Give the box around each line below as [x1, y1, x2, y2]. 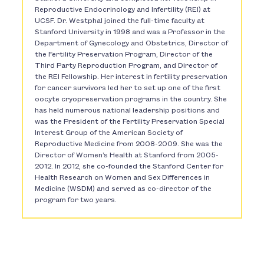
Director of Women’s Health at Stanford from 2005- [35, 151, 219, 160]
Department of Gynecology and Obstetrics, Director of [35, 39, 229, 48]
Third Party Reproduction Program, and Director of [35, 62, 218, 70]
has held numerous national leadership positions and [35, 107, 220, 115]
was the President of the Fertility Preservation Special [35, 118, 225, 126]
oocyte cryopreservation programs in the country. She [35, 95, 227, 104]
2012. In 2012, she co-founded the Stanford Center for [35, 163, 224, 171]
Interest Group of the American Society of [35, 129, 183, 137]
